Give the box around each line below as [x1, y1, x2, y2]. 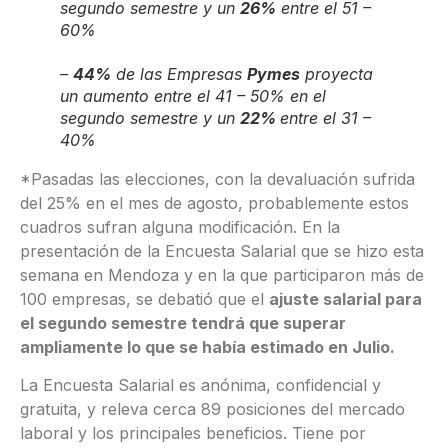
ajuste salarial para [269, 288, 422, 309]
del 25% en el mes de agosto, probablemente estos [20, 192, 409, 213]
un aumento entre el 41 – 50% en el [60, 85, 326, 106]
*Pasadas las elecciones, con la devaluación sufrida [20, 168, 415, 189]
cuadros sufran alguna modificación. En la [20, 216, 340, 237]
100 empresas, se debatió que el [20, 288, 269, 309]
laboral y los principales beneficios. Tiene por [20, 423, 366, 444]
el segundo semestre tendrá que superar [20, 312, 346, 333]
